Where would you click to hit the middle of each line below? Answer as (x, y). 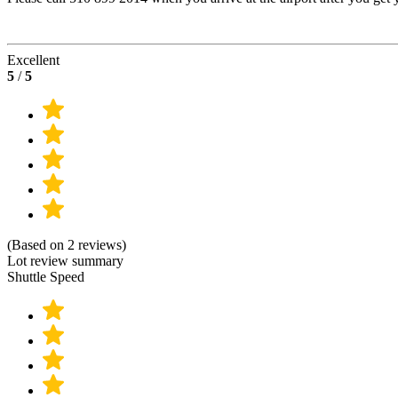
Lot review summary (65, 261)
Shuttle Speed (46, 277)
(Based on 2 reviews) (67, 245)
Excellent (33, 60)
